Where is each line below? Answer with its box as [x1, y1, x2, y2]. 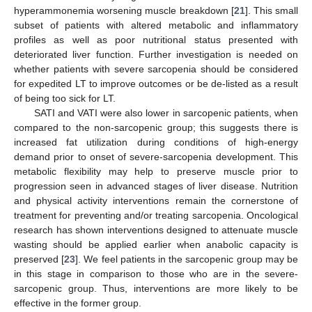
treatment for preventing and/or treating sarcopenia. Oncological [14, 209, 298, 221]
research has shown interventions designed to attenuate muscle [14, 224, 298, 235]
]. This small [244, 4, 299, 16]
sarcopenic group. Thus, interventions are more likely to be [14, 282, 298, 294]
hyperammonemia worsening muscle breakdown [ [14, 4, 234, 16]
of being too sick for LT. [14, 92, 116, 104]
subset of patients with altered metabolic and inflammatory [14, 19, 298, 31]
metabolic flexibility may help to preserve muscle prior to [14, 165, 298, 177]
